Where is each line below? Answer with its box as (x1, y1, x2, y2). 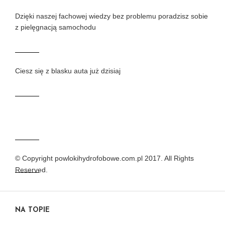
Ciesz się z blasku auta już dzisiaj (15, 67, 121, 75)
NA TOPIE (15, 206, 50, 214)
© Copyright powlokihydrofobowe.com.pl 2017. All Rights (15, 154, 194, 163)
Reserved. (15, 166, 48, 174)
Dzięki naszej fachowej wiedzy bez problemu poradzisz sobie (15, 12, 208, 21)
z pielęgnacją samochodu (15, 23, 96, 32)
